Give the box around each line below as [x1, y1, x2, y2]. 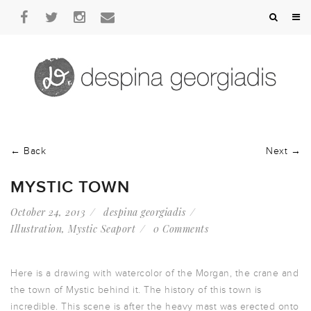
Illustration [10, 222, 62, 235]
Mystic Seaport [68, 222, 135, 235]
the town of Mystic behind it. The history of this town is [10, 284, 262, 296]
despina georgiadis [103, 205, 185, 219]
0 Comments [153, 222, 208, 235]
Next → [266, 145, 301, 157]
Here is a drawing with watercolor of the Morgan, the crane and [10, 267, 299, 279]
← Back [10, 145, 46, 157]
